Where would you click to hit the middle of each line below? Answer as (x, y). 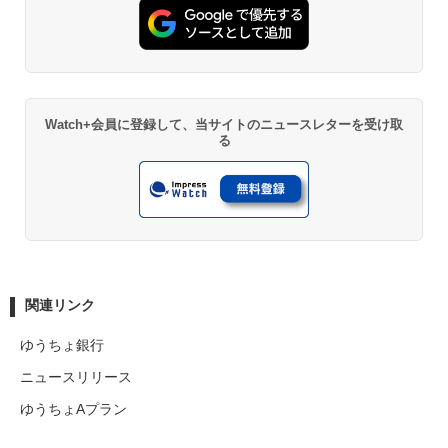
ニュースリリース (76, 376)
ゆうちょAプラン (73, 408)
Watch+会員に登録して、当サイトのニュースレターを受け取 (224, 125)
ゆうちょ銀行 (62, 344)
